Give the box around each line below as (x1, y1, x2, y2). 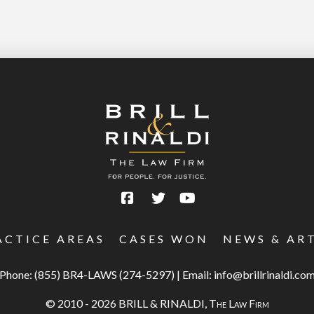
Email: (182, 267, 214, 281)
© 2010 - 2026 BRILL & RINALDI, (45, 296, 209, 310)
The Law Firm (208, 296, 269, 310)
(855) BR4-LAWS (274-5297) (34, 267, 175, 281)
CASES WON (119, 232, 209, 246)
